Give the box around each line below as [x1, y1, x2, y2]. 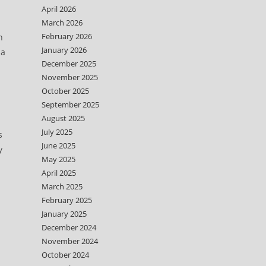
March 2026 [42, 17, 83, 28]
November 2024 [42, 236, 98, 246]
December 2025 [42, 58, 96, 69]
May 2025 [42, 154, 75, 164]
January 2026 [42, 45, 87, 55]
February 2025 [42, 195, 92, 205]
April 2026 [42, 4, 76, 14]
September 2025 [42, 99, 99, 110]
